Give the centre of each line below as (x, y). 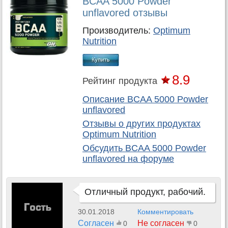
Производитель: (118, 31)
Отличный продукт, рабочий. (145, 192)
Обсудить (104, 148)
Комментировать (165, 212)
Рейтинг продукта (120, 81)
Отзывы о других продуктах (141, 124)
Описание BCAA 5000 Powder (145, 99)
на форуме (150, 159)
